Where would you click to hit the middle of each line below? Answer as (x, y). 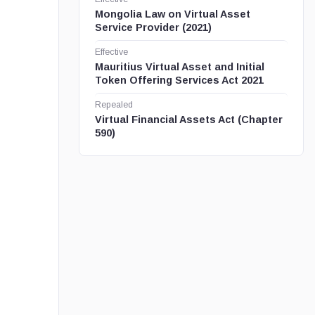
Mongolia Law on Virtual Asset (172, 14)
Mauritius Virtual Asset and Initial (179, 67)
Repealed (114, 105)
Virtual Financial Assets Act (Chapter (188, 120)
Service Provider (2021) (153, 27)
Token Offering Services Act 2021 (179, 80)
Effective (111, 52)
